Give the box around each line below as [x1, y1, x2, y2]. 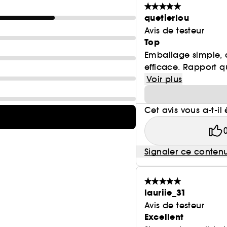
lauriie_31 [144, 187, 186, 199]
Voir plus [146, 74, 182, 84]
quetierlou [144, 12, 189, 24]
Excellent [144, 211, 184, 223]
